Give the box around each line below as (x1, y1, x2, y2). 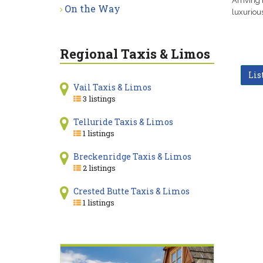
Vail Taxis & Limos (73, 82, 151, 93)
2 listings (80, 163, 116, 173)
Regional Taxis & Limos (60, 45, 210, 62)
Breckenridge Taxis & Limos (73, 151, 191, 162)
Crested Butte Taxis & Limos (73, 186, 190, 197)
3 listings (80, 93, 116, 104)
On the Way (65, 2, 120, 15)
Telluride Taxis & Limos (73, 116, 173, 127)
